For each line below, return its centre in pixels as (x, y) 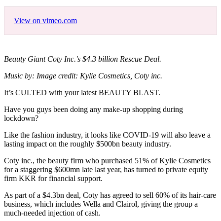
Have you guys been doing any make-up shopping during (93, 110)
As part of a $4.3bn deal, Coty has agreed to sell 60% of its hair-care (110, 195)
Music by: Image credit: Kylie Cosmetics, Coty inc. (83, 76)
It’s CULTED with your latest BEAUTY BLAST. (82, 93)
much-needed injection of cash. (52, 213)
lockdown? (22, 118)
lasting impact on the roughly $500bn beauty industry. (89, 144)
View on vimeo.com (45, 21)
